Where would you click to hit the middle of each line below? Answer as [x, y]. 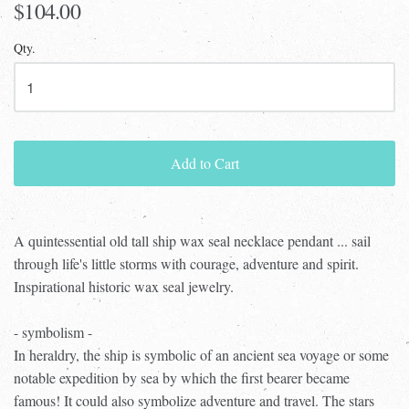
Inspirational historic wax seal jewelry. [124, 286]
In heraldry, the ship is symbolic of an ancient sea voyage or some [201, 354]
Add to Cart [204, 163]
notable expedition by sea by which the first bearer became [182, 377]
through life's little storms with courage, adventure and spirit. [186, 263]
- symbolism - [53, 331]
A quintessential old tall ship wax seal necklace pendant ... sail [192, 240]
